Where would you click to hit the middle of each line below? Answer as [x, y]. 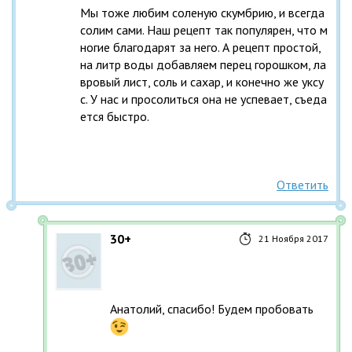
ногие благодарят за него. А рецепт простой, [200, 48]
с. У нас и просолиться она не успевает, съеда [203, 99]
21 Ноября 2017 [293, 239]
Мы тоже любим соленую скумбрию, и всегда [202, 13]
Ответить [302, 185]
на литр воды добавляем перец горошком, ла [203, 65]
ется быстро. [114, 117]
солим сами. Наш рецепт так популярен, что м [203, 30]
